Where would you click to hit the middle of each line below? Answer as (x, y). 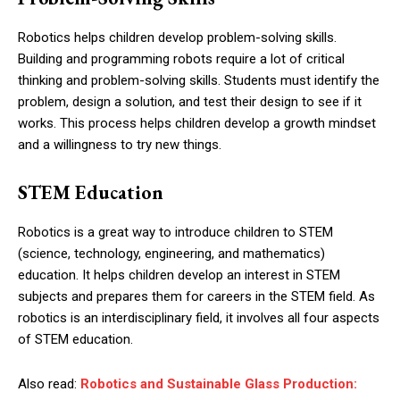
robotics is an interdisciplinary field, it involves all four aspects (199, 318)
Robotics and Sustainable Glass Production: (219, 384)
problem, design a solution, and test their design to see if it (190, 102)
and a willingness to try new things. (120, 145)
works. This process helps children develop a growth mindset (197, 124)
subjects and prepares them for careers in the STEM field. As (196, 297)
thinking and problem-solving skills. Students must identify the (199, 81)
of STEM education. (75, 340)
